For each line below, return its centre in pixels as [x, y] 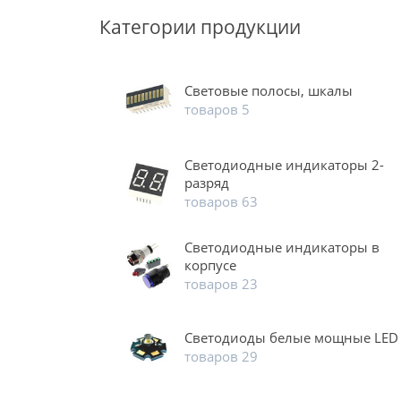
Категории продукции [200, 27]
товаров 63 [221, 202]
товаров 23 [221, 284]
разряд [206, 183]
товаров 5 [217, 110]
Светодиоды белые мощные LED [291, 338]
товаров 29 [221, 357]
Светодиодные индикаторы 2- [284, 165]
